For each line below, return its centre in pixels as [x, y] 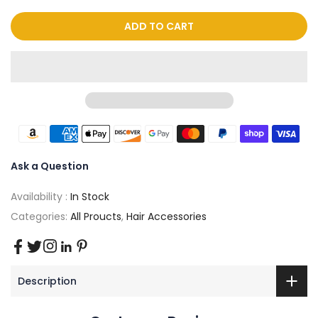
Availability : [40, 197]
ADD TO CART [159, 27]
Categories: [40, 217]
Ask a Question [50, 166]
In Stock [90, 197]
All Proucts [96, 217]
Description [47, 281]
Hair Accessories [166, 217]
